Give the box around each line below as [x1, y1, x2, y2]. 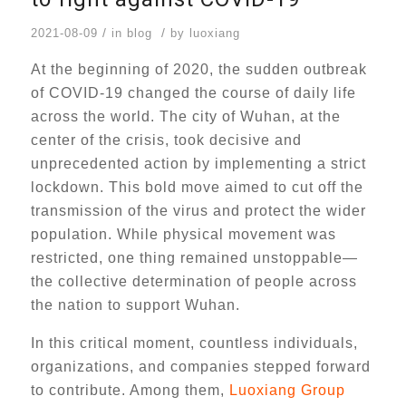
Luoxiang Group [224, 382, 345, 398]
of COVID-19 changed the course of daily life [30, 85, 356, 101]
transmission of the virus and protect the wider [30, 203, 366, 218]
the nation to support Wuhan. [30, 297, 240, 313]
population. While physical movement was [30, 227, 336, 242]
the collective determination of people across [30, 274, 357, 289]
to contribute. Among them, [30, 382, 225, 398]
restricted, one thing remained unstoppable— [30, 250, 358, 266]
